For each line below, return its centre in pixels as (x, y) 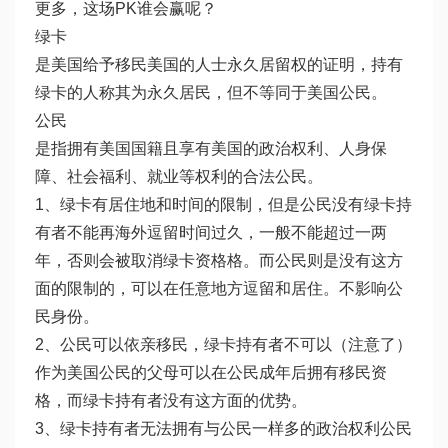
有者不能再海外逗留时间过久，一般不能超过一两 (211, 233)
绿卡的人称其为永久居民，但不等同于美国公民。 (211, 93)
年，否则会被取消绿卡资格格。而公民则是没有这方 (219, 261)
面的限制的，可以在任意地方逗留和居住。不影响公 (219, 289)
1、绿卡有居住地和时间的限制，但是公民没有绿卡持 (223, 205)
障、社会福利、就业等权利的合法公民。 (179, 177)
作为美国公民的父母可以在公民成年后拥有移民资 (211, 373)
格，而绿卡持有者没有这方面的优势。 (171, 401)
